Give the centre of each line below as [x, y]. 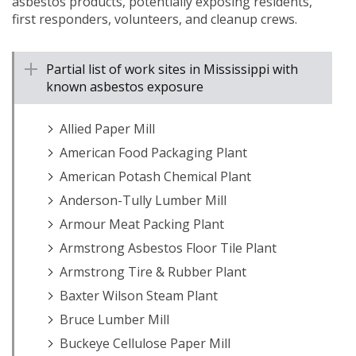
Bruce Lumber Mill [114, 319]
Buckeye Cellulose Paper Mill [145, 343]
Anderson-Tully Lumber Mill [143, 200]
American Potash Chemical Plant [155, 176]
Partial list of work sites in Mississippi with [172, 69]
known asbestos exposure [125, 87]
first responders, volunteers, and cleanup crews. [155, 19]
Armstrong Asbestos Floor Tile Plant [168, 248]
